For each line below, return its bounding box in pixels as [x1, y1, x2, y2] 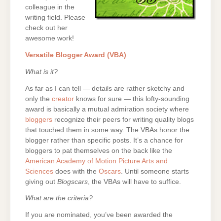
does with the [53, 167, 99, 175]
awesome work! [25, 35, 74, 42]
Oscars [99, 167, 121, 175]
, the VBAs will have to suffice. [88, 178, 181, 185]
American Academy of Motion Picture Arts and [25, 157, 168, 165]
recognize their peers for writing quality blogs [52, 115, 194, 123]
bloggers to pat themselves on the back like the [25, 147, 172, 154]
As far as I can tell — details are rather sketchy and [25, 84, 184, 92]
